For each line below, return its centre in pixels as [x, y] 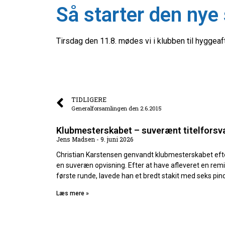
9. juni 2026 [116, 139]
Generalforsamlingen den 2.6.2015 [117, 108]
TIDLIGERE [89, 100]
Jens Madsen [76, 139]
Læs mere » [73, 194]
